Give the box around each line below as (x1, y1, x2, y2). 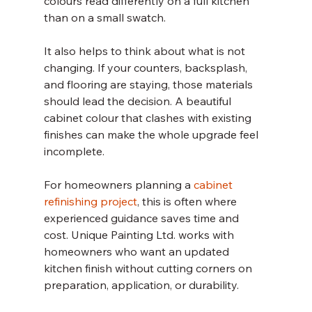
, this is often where (136, 194, 240, 208)
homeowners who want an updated (43, 244, 232, 258)
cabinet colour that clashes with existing (43, 111, 254, 125)
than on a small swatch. (43, 10, 166, 24)
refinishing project (43, 194, 137, 208)
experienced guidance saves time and (43, 211, 242, 225)
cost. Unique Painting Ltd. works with (43, 228, 237, 242)
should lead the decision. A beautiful (43, 94, 234, 108)
